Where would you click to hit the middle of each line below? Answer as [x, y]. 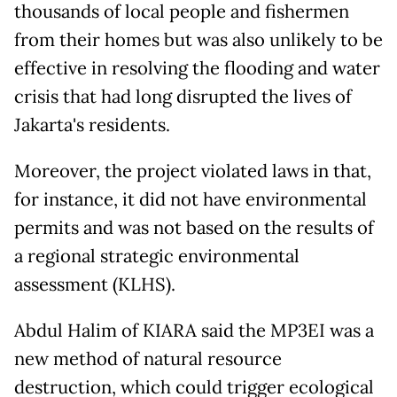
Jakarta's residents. [92, 125]
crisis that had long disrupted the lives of [183, 96]
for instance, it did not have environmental [191, 199]
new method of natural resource [148, 358]
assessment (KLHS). [95, 284]
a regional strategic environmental [157, 256]
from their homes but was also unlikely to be [198, 39]
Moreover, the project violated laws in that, [193, 171]
